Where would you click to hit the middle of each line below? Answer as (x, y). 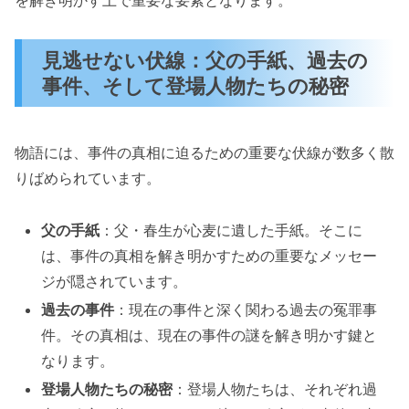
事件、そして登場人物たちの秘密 (196, 85)
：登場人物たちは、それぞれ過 (275, 389)
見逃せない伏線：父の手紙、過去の (205, 59)
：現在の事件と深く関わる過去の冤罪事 (246, 310)
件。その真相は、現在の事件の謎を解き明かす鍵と (210, 336)
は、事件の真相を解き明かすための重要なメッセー (210, 256)
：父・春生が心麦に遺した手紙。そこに (231, 231)
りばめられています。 (88, 178)
